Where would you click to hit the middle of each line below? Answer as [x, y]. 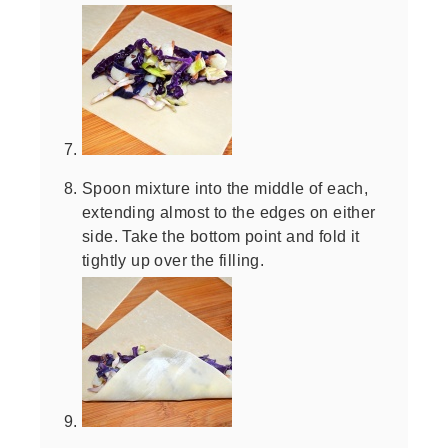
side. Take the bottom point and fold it [221, 235]
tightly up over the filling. [173, 259]
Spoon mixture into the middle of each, [225, 187]
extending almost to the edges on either [229, 211]
